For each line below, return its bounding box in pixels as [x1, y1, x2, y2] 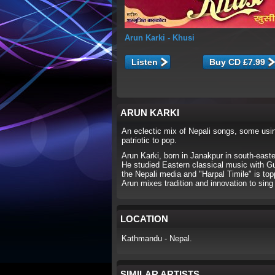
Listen [131, 56, 158, 67]
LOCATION [120, 214, 168, 224]
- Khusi [165, 33, 195, 42]
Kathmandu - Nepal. [122, 234, 192, 243]
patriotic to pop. [122, 136, 177, 145]
